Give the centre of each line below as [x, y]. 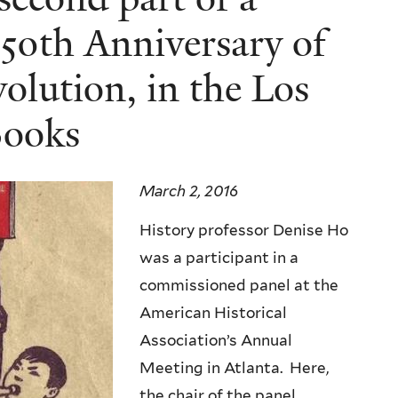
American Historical [213, 312]
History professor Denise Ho [244, 230]
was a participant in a [219, 257]
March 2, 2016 [189, 191]
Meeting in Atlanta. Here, [234, 367]
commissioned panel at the [239, 285]
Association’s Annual [216, 340]
